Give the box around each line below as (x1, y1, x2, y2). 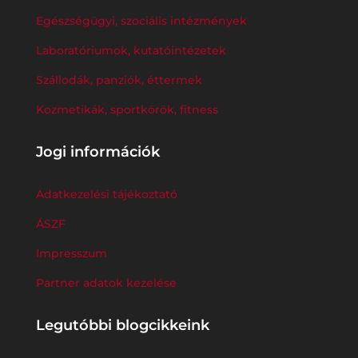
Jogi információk (35, 142, 160, 161)
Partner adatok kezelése (35, 275, 177, 290)
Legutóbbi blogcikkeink (35, 316, 209, 334)
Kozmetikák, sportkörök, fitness (35, 101, 218, 117)
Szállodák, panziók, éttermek (35, 72, 202, 87)
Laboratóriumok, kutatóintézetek (35, 42, 226, 58)
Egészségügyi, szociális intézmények (35, 13, 247, 28)
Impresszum (35, 245, 107, 261)
